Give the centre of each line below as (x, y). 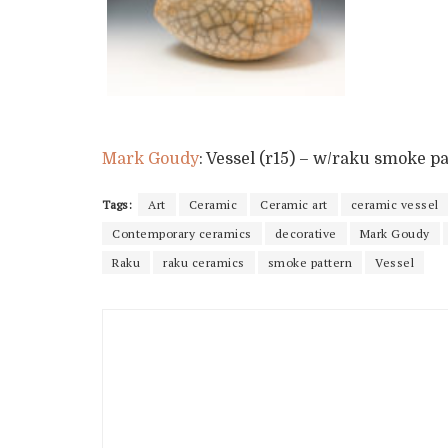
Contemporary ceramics (182, 233)
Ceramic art (294, 204)
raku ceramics (204, 262)
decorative (305, 233)
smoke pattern (309, 262)
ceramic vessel (394, 204)
